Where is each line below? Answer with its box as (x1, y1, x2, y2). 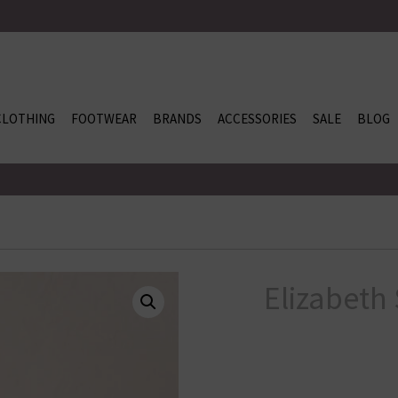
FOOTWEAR (71, 110, 138, 127)
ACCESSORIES (218, 110, 298, 127)
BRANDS (153, 110, 203, 127)
